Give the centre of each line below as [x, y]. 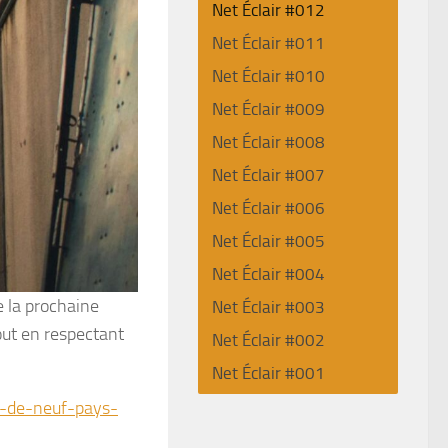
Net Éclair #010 [268, 76]
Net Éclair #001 [268, 373]
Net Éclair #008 [268, 142]
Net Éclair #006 [268, 208]
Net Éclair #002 [268, 340]
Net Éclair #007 [268, 175]
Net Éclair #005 [268, 241]
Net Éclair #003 [268, 307]
